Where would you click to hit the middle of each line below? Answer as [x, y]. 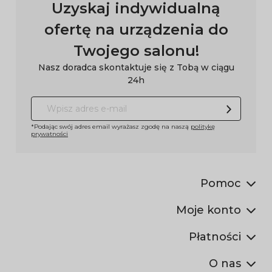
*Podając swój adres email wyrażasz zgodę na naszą [111, 126]
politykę [203, 126]
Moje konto [209, 210]
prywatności [49, 134]
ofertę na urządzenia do [136, 29]
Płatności [215, 236]
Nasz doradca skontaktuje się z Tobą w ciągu [136, 67]
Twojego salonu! [136, 50]
